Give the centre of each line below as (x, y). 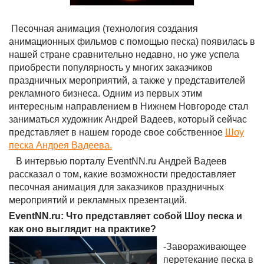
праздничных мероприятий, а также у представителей (127, 80)
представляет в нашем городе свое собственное (117, 132)
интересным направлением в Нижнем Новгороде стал (128, 106)
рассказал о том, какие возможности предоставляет (122, 174)
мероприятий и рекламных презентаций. (105, 200)
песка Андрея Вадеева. (60, 145)
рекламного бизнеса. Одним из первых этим (105, 93)
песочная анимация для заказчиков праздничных (116, 187)
